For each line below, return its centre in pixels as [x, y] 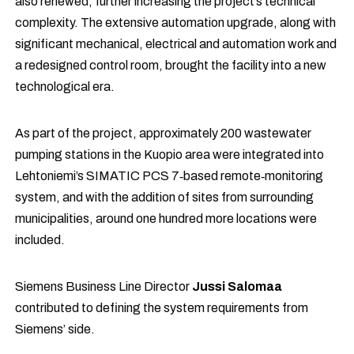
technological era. [65, 87]
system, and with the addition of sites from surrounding [165, 197]
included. [40, 240]
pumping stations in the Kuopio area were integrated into [170, 154]
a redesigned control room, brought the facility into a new [171, 65]
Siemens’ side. [55, 329]
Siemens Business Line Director [104, 286]
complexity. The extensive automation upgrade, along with [176, 23]
